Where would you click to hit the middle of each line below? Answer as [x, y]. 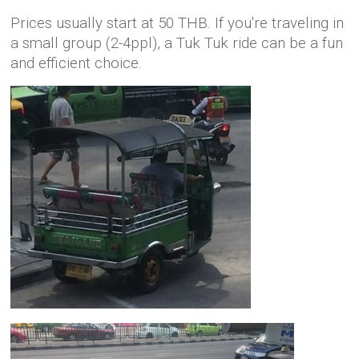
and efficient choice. [77, 63]
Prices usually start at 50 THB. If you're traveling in [177, 23]
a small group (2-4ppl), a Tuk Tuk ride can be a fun [177, 43]
